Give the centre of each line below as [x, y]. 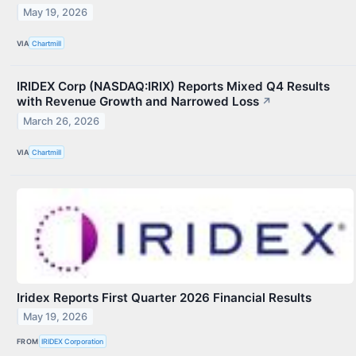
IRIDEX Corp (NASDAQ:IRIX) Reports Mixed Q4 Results [173, 87]
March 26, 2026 [62, 122]
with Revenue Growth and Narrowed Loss [138, 102]
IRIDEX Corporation [73, 342]
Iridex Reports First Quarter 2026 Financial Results [164, 297]
